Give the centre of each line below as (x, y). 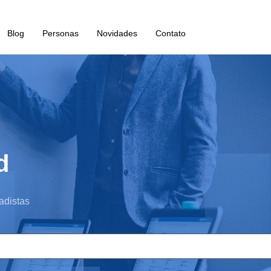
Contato (170, 33)
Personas (60, 33)
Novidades (117, 33)
